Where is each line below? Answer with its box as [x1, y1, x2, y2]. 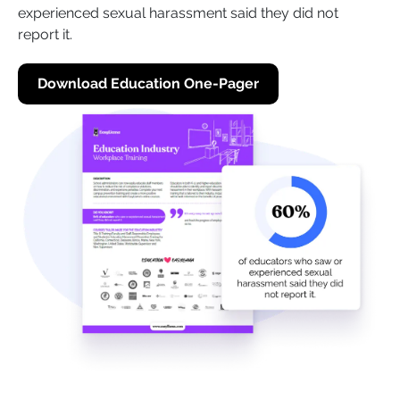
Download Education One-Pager [37, 74, 259, 92]
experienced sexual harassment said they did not [18, 4, 338, 21]
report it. [18, 25, 72, 43]
